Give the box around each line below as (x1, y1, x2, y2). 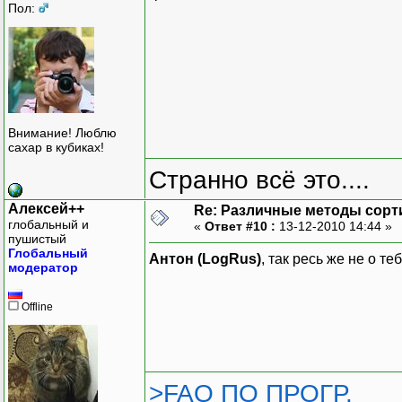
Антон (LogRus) (149, 250, 261, 267)
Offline (19, 300, 53, 313)
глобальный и (8, 216, 89, 232)
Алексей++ (8, 200, 84, 216)
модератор (8, 259, 78, 275)
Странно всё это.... (149, 165, 370, 195)
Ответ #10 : (205, 218, 275, 233)
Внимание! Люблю (8, 126, 117, 141)
